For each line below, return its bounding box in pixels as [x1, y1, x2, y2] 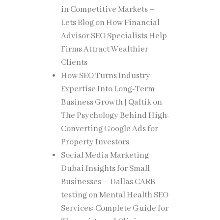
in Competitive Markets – [60, 4, 155, 15]
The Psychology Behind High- [60, 110, 170, 121]
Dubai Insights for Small [60, 164, 150, 174]
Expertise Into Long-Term [60, 84, 155, 94]
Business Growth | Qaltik [60, 97, 151, 108]
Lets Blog [60, 18, 94, 28]
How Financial [106, 18, 160, 28]
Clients [60, 57, 87, 68]
